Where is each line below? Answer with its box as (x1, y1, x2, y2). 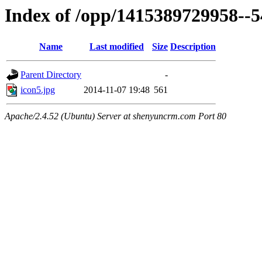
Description (170, 42, 216, 52)
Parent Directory (20, 70, 81, 80)
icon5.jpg (20, 85, 55, 95)
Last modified (89, 42, 144, 52)
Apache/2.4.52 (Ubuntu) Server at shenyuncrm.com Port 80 (5, 111, 226, 122)
